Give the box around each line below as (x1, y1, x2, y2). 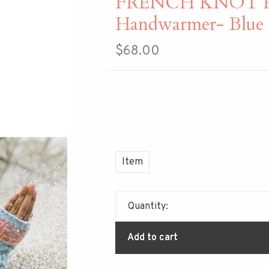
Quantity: (127, 201, 168, 213)
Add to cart (127, 232, 178, 244)
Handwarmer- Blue (115, 12, 264, 37)
